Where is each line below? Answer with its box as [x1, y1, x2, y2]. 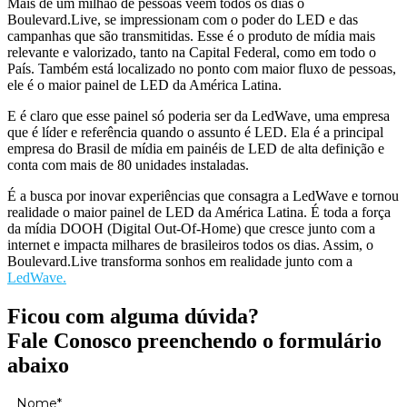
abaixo [7, 353, 69, 378]
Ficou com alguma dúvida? [7, 304, 259, 329]
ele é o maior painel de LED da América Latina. [7, 77, 282, 94]
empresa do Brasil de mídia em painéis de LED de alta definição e [7, 141, 384, 157]
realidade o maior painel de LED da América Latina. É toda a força [7, 204, 391, 221]
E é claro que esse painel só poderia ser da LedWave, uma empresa [7, 108, 390, 124]
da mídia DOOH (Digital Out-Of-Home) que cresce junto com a [7, 221, 375, 237]
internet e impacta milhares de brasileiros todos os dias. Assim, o [7, 237, 373, 253]
